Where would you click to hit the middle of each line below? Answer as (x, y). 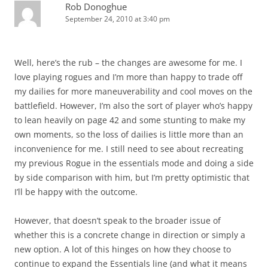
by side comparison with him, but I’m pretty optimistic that (132, 177)
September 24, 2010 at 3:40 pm (118, 19)
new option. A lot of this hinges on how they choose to (123, 249)
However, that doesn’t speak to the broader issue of (118, 220)
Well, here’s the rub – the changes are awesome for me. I (128, 63)
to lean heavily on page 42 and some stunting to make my (130, 120)
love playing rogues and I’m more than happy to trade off (128, 77)
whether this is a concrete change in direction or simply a (130, 235)
